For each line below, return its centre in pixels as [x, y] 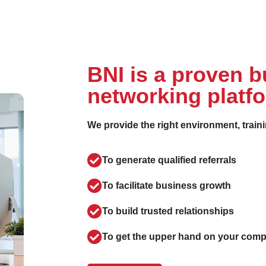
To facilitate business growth [167, 186]
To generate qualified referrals [169, 160]
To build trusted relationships [168, 211]
